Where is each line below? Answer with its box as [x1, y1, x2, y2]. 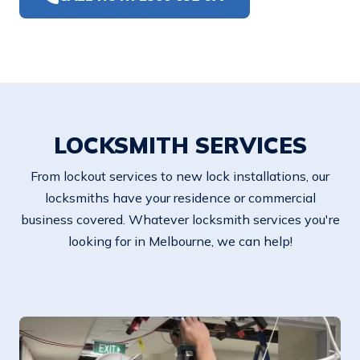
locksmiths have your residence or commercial [44, 190, 316, 206]
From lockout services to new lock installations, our [31, 168, 329, 184]
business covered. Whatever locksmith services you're [20, 211, 340, 227]
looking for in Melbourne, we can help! [67, 233, 292, 249]
